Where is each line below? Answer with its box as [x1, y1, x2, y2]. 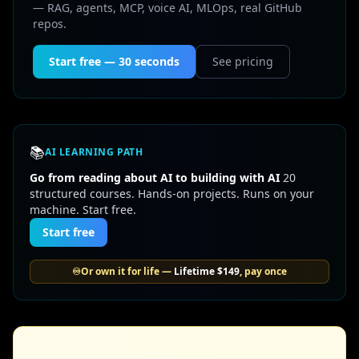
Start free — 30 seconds [49, 54, 179, 69]
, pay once [240, 264, 287, 278]
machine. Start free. [30, 202, 136, 217]
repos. [33, 16, 67, 31]
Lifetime [174, 264, 217, 278]
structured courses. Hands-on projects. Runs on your [30, 186, 314, 201]
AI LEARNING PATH [45, 145, 143, 159]
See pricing [212, 54, 273, 69]
